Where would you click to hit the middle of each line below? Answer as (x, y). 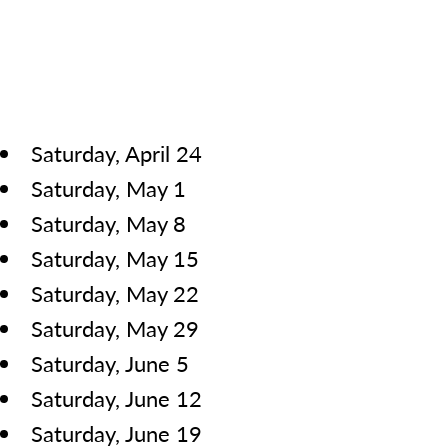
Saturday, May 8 (108, 223)
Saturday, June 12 (117, 398)
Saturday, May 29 (115, 328)
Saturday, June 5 (110, 363)
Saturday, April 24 (117, 153)
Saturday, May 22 (115, 293)
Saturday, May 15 (115, 258)
